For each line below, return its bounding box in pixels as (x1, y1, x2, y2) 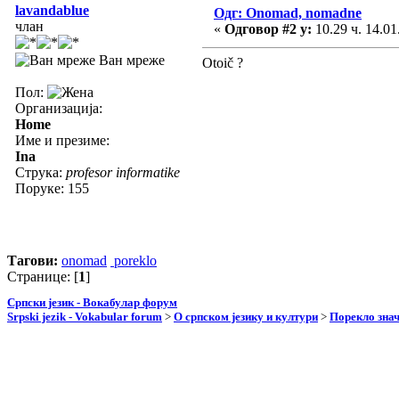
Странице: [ (7, 268, 78, 284)
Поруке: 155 (15, 180, 89, 196)
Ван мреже (95, 52, 165, 68)
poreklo (110, 252, 157, 268)
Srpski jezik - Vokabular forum (7, 310, 162, 324)
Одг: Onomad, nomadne (214, 4, 362, 20)
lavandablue (15, 2, 89, 18)
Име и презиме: (15, 132, 110, 148)
